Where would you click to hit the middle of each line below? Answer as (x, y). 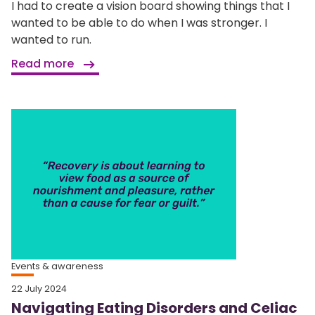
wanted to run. (51, 40)
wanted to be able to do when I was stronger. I (139, 23)
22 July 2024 (39, 288)
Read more (44, 64)
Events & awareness (57, 266)
